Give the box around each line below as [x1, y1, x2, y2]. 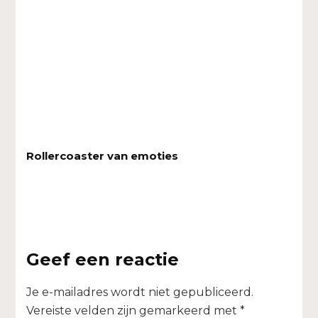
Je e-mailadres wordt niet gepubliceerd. [26, 285, 254, 300]
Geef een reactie [26, 249, 180, 270]
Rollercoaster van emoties [26, 149, 179, 163]
